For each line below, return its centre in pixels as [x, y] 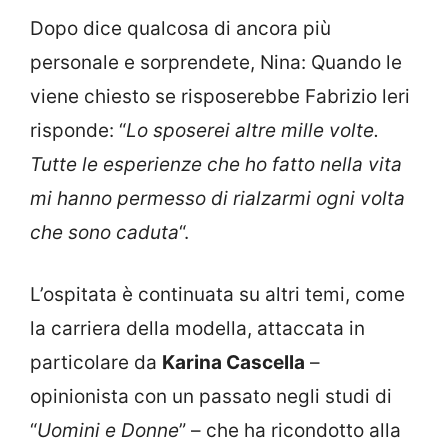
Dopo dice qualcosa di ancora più [180, 28]
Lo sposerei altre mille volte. [252, 130]
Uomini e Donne [108, 431]
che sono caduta [104, 232]
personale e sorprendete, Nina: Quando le [216, 62]
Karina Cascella [233, 363]
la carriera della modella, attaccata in [197, 329]
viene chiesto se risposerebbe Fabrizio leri [220, 96]
